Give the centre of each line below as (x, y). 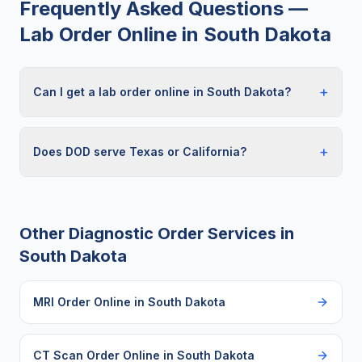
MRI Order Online (82, 302)
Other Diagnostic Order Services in (157, 234)
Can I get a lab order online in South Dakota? (162, 92)
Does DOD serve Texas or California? (140, 152)
